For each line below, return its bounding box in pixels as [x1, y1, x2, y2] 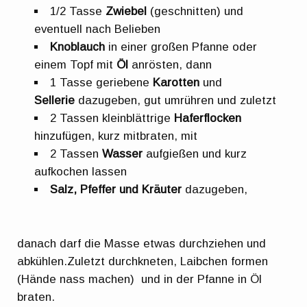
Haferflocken [174, 112, 242, 125]
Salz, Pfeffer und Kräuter [50, 183, 186, 197]
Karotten [153, 76, 200, 90]
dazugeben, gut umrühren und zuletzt [75, 94, 277, 108]
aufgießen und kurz [143, 147, 247, 161]
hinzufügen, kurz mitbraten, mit [34, 130, 198, 143]
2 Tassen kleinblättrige [50, 112, 175, 125]
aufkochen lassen [34, 165, 127, 179]
